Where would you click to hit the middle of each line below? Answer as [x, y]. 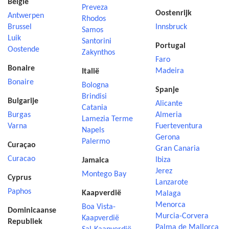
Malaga [168, 194]
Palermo [96, 142]
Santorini [96, 41]
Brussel [20, 27]
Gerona [168, 138]
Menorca [171, 205]
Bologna [95, 85]
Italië [90, 72]
